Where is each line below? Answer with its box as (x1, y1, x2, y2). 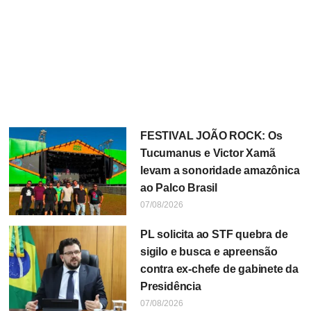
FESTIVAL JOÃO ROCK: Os (140, 130, 283, 142)
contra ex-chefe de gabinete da (140, 263, 299, 276)
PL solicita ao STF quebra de (140, 228, 288, 241)
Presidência (140, 280, 201, 293)
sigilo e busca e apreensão (140, 246, 278, 258)
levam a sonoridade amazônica (140, 165, 300, 177)
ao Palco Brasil (140, 182, 217, 194)
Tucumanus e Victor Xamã (140, 147, 276, 160)
